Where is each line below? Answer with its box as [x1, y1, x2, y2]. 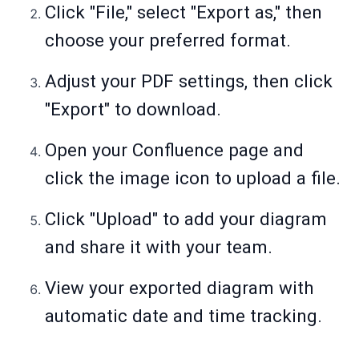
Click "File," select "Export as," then [45, 2, 322, 23]
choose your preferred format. [45, 30, 291, 51]
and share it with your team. [45, 236, 272, 258]
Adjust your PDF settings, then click [45, 71, 333, 92]
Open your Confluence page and [45, 139, 304, 161]
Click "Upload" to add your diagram [45, 208, 327, 230]
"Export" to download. [45, 99, 221, 120]
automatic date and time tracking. [45, 305, 322, 327]
